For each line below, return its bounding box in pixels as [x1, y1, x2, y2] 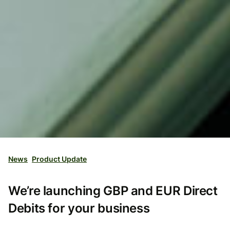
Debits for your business [8, 201, 150, 216]
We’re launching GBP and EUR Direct [8, 183, 218, 199]
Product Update [32, 155, 87, 164]
